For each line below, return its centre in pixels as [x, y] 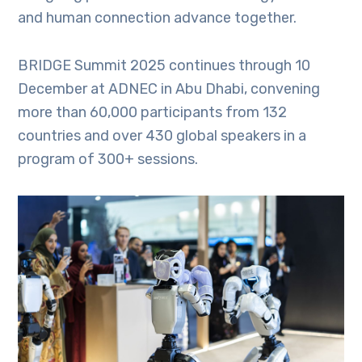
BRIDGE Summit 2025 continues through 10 [164, 65]
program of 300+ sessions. [108, 159]
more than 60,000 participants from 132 [153, 112]
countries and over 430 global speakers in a [162, 135]
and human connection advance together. [158, 17]
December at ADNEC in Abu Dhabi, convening [169, 88]
